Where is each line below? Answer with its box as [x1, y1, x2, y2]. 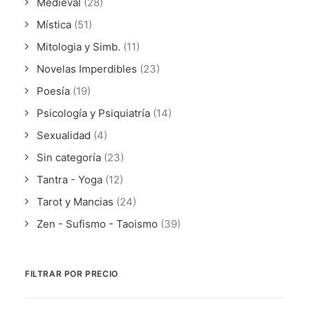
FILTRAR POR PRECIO [25, 268, 118, 279]
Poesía [37, 84, 70, 98]
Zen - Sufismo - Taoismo [37, 217, 158, 230]
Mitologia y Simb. [37, 40, 120, 53]
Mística [37, 18, 71, 31]
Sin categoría [37, 151, 101, 164]
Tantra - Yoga [37, 173, 102, 186]
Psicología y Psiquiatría [37, 107, 150, 120]
